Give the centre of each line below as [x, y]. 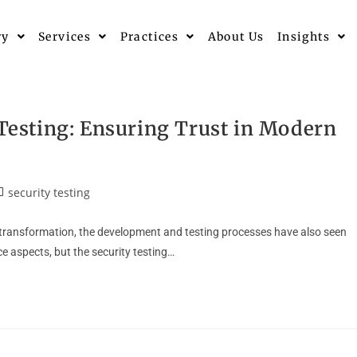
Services [65, 37]
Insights [304, 37]
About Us [236, 37]
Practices [149, 37]
